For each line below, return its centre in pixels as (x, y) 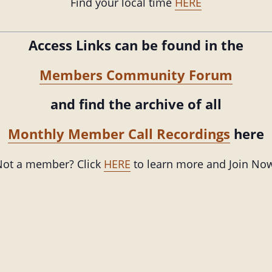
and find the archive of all (136, 104)
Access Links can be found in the (136, 45)
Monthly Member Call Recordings (119, 133)
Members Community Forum (136, 74)
